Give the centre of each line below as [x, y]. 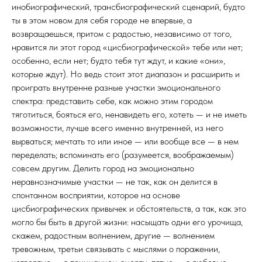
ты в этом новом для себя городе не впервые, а [102, 20]
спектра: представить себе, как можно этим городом [112, 101]
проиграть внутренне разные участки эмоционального [116, 87]
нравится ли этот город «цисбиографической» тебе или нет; [127, 47]
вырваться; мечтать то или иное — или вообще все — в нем [125, 141]
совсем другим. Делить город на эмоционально [103, 168]
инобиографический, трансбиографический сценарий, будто [128, 7]
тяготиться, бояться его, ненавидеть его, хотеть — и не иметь [129, 114]
